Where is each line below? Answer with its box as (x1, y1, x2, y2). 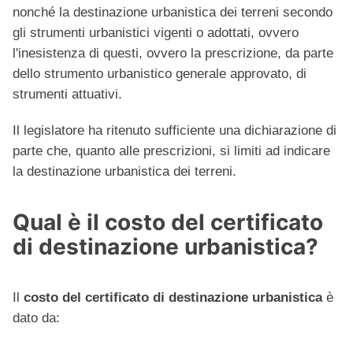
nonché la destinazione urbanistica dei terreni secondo (13, 5, 333, 20)
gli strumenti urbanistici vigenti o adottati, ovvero (13, 25, 299, 41)
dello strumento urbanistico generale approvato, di (13, 66, 307, 82)
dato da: (13, 310, 60, 326)
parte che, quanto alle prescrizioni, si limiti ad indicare (13, 143, 330, 159)
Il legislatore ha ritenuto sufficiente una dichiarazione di (13, 123, 336, 139)
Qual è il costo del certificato (13, 209, 323, 236)
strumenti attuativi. (13, 87, 122, 102)
